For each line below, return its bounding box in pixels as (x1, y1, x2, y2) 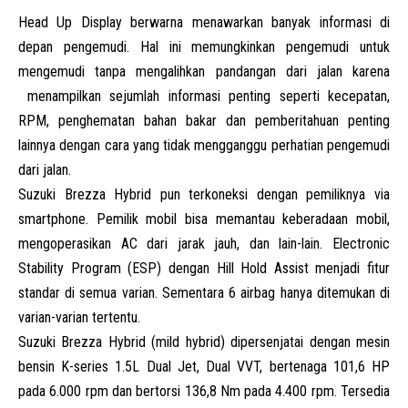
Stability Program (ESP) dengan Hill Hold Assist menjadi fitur (18, 259, 390, 277)
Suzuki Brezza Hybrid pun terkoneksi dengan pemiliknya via (18, 185, 390, 203)
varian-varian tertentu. (18, 308, 140, 326)
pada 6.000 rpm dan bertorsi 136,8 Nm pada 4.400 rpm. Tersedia (18, 382, 390, 400)
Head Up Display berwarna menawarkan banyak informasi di (18, 13, 390, 31)
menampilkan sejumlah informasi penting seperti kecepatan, (18, 87, 390, 105)
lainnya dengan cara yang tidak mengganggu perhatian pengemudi (18, 136, 390, 154)
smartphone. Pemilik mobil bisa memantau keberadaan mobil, (18, 209, 390, 228)
